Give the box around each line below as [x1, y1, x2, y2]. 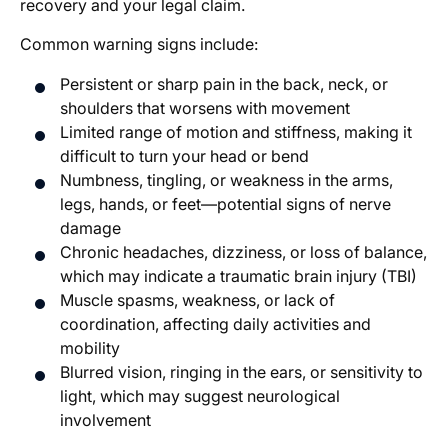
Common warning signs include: [20, 34, 258, 55]
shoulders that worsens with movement [60, 98, 350, 119]
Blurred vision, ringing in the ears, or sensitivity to [60, 362, 423, 383]
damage [60, 218, 121, 239]
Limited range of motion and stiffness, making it [60, 122, 412, 143]
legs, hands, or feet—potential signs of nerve [60, 194, 391, 215]
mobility [60, 338, 120, 359]
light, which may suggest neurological [60, 386, 340, 407]
